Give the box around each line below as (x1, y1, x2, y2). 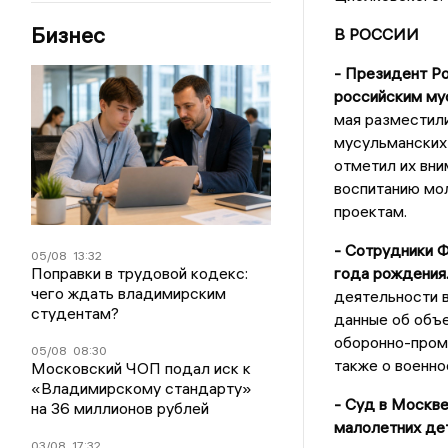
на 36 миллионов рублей (31, 398, 210, 419)
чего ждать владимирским (31, 283, 227, 304)
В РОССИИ (333, 24, 419, 45)
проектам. (333, 201, 407, 222)
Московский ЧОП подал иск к (31, 358, 252, 379)
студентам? (31, 303, 120, 324)
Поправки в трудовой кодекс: (31, 263, 249, 284)
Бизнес (31, 21, 106, 50)
